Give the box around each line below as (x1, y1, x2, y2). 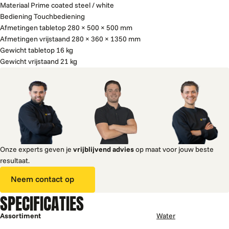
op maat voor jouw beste (134, 145, 214, 154)
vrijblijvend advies (73, 145, 134, 154)
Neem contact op (11, 174, 74, 185)
